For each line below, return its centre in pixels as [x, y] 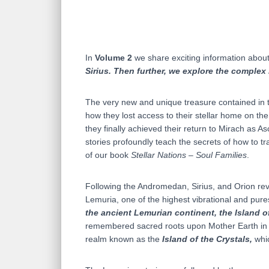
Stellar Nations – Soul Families [189, 155]
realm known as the [124, 239]
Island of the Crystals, [207, 239]
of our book [108, 155]
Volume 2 [113, 58]
